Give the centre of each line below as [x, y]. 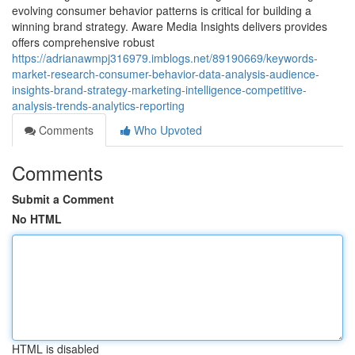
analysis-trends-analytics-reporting [98, 105]
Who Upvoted [166, 130]
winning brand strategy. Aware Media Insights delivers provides [170, 26]
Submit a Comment [63, 199]
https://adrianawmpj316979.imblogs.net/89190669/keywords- [165, 58]
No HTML [37, 219]
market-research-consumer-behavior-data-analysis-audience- [166, 74]
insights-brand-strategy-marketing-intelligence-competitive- [159, 90]
